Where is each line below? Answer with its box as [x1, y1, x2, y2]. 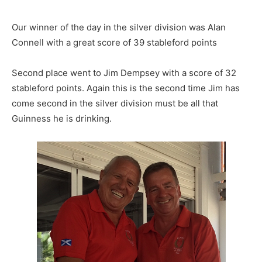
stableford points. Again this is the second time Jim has [12, 82, 240, 94]
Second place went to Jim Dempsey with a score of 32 [12, 67, 236, 78]
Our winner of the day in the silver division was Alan [12, 22, 226, 33]
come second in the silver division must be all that [12, 98, 218, 109]
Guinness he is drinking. [12, 113, 112, 124]
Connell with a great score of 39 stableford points [12, 37, 217, 48]
